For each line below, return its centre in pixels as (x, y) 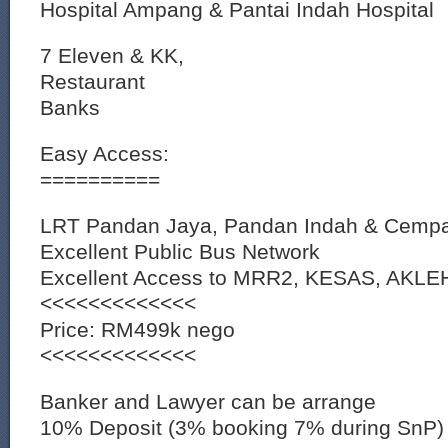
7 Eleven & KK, (112, 55)
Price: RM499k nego (137, 329)
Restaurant (92, 81)
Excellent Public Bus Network (180, 251)
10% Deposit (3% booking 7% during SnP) (242, 427)
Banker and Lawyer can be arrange (208, 401)
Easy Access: (104, 153)
